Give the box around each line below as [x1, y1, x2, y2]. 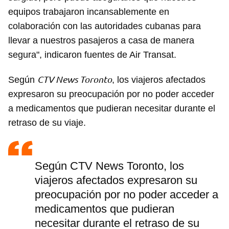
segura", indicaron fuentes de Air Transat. [8, 50, 176, 60]
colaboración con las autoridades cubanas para [8, 21, 201, 32]
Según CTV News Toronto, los [35, 159, 184, 173]
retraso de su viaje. [8, 118, 86, 128]
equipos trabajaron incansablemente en [8, 7, 169, 17]
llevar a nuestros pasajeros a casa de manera [8, 35, 194, 46]
